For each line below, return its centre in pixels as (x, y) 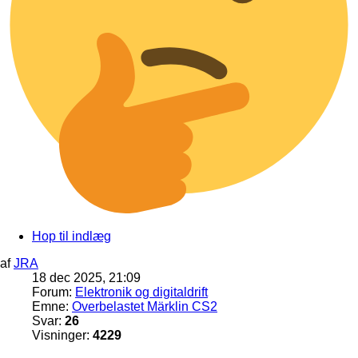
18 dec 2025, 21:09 (86, 278)
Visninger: (62, 336)
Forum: (54, 292)
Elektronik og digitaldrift (141, 292)
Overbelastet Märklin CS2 (145, 307)
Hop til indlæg (72, 237)
